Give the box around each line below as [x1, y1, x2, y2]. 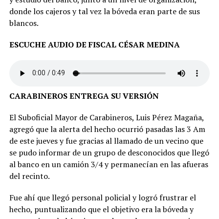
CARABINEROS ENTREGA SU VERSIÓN [9, 90, 159, 101]
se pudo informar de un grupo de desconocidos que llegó [9, 147, 209, 158]
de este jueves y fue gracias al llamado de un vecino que [9, 135, 203, 146]
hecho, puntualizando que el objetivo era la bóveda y [9, 203, 194, 215]
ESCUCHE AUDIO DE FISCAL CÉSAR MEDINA [9, 39, 180, 50]
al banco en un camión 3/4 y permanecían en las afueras [9, 158, 208, 170]
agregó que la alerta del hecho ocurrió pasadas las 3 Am [9, 123, 205, 134]
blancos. [9, 17, 39, 28]
